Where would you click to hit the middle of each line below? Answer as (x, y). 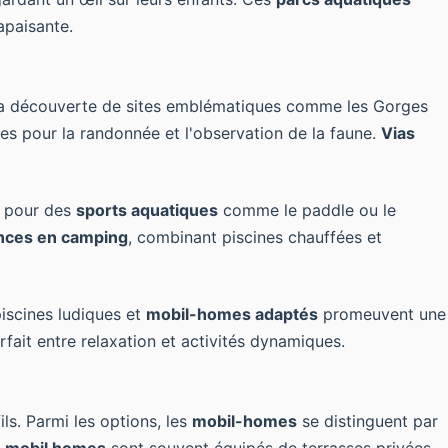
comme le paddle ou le (307, 210)
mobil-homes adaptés (232, 314)
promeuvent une (382, 314)
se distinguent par (367, 421)
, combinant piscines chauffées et (255, 237)
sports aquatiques (147, 210)
